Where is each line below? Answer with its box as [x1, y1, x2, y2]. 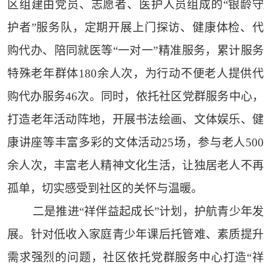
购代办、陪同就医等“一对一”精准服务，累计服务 [7, 44, 264, 57]
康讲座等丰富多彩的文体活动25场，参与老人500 [7, 136, 264, 149]
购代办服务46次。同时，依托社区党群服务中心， [7, 90, 264, 103]
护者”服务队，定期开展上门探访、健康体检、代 [7, 21, 264, 34]
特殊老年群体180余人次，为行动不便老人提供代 [7, 67, 264, 80]
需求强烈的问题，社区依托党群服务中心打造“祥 [7, 251, 264, 264]
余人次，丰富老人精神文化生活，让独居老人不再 [7, 159, 264, 172]
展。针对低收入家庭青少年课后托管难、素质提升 [7, 228, 264, 241]
